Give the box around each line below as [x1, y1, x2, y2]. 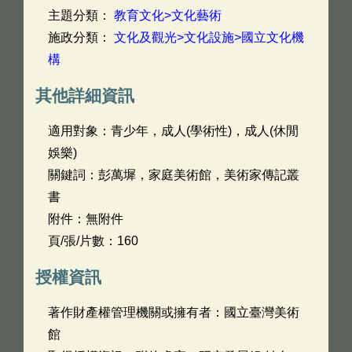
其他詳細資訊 [35, 86, 134, 104]
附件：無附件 [48, 212, 123, 225]
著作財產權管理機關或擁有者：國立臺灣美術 [48, 306, 299, 319]
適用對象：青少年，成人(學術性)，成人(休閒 [48, 124, 299, 137]
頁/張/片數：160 [48, 234, 138, 247]
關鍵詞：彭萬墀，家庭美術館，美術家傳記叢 [48, 168, 299, 181]
